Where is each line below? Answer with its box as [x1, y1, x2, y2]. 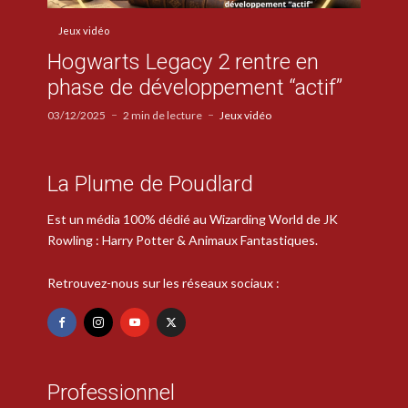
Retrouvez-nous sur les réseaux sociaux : [47, 274, 280, 291]
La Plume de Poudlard [47, 171, 253, 198]
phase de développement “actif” [47, 75, 342, 101]
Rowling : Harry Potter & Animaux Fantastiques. [47, 231, 318, 248]
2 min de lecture [123, 108, 202, 123]
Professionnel [47, 379, 175, 405]
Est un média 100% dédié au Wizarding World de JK [47, 210, 338, 227]
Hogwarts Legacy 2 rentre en [47, 49, 319, 76]
